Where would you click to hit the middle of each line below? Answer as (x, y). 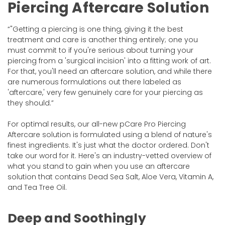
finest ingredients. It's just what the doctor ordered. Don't (108, 145)
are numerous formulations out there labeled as (94, 82)
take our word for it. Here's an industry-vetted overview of (109, 155)
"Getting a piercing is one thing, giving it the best (97, 29)
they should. (29, 103)
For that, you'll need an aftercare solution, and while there (110, 71)
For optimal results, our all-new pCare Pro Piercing (97, 124)
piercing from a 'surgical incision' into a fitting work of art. (109, 61)
